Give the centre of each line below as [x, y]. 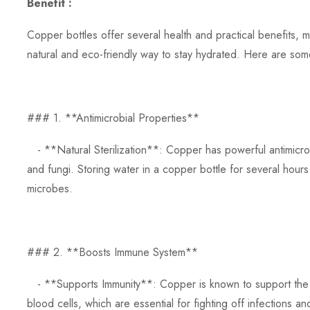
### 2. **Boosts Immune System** [112, 252]
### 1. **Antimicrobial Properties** [113, 118]
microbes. [50, 188]
